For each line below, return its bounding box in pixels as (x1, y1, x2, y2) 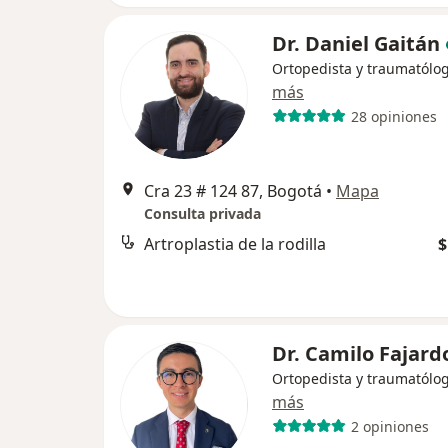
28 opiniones (350, 106, 437, 126)
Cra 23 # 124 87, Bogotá (144, 180, 322, 202)
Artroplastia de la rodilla (144, 233, 326, 255)
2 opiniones (350, 416, 429, 436)
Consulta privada (144, 204, 261, 223)
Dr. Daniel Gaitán (272, 30, 440, 57)
